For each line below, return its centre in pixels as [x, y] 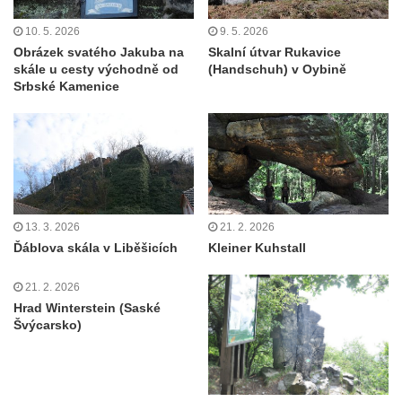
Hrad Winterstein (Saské [87, 308]
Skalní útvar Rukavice [275, 52]
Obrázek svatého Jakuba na [99, 52]
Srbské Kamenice [66, 86]
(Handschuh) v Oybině [277, 69]
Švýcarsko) [48, 325]
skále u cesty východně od [96, 69]
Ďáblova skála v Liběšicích [96, 248]
